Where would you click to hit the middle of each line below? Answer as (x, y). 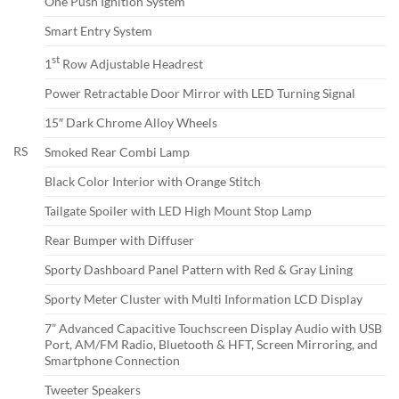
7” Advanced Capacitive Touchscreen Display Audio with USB (213, 329)
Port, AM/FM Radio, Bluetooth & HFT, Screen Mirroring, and (211, 345)
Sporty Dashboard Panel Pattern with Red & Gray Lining (199, 270)
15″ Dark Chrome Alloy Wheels (131, 123)
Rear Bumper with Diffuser (119, 240)
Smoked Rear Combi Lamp (117, 152)
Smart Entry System (98, 31)
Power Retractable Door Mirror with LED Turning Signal (200, 94)
